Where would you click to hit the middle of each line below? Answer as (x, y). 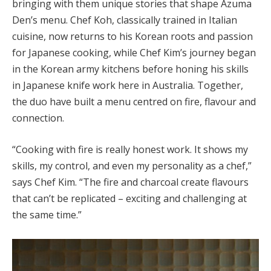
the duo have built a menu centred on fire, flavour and (134, 101)
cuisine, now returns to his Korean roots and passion (132, 36)
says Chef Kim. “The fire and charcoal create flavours (130, 182)
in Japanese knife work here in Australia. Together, (128, 85)
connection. (38, 118)
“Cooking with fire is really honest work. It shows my (130, 150)
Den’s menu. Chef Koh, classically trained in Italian (125, 20)
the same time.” (47, 215)
